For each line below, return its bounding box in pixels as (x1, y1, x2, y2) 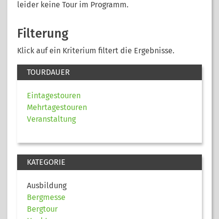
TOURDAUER (27, 67, 70, 77)
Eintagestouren (27, 90, 81, 100)
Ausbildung (27, 180, 66, 190)
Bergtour (27, 204, 58, 214)
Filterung (17, 25, 68, 41)
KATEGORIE (27, 157, 66, 167)
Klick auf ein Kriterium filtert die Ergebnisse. (17, 45, 175, 55)
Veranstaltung (27, 114, 76, 124)
